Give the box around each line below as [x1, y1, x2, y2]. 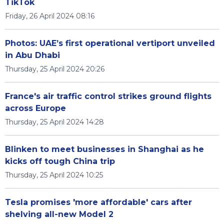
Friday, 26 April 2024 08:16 [5, 11, 94, 20]
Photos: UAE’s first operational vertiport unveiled [5, 38, 215, 48]
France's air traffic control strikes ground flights [5, 91, 211, 101]
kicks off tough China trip [5, 156, 115, 166]
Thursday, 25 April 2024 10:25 [5, 170, 103, 179]
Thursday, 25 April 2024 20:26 [5, 64, 104, 73]
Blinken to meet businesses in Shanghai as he [5, 144, 204, 154]
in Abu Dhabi [5, 50, 60, 60]
